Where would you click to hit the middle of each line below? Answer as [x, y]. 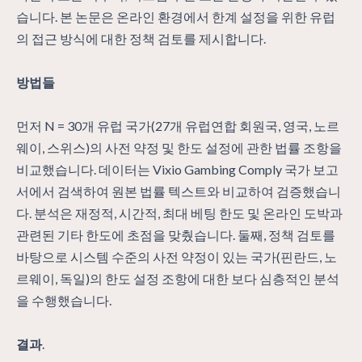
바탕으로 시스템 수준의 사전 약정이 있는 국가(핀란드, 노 [177, 256]
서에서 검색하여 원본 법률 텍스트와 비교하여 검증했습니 [179, 191]
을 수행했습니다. [64, 300]
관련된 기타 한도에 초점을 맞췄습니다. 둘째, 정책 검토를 [176, 234]
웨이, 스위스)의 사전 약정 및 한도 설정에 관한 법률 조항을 [179, 147]
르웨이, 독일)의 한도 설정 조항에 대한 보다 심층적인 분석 [178, 278]
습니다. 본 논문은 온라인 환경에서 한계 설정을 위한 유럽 [176, 16]
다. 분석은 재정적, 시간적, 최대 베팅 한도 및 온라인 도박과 [179, 213]
